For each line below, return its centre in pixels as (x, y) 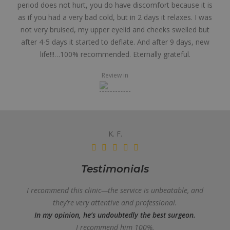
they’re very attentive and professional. (115, 203)
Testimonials (115, 169)
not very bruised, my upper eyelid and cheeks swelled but (115, 30)
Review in (115, 75)
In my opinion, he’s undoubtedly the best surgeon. (115, 215)
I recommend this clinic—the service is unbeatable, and (115, 190)
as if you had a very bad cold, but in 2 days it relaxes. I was (115, 17)
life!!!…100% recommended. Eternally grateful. (115, 54)
